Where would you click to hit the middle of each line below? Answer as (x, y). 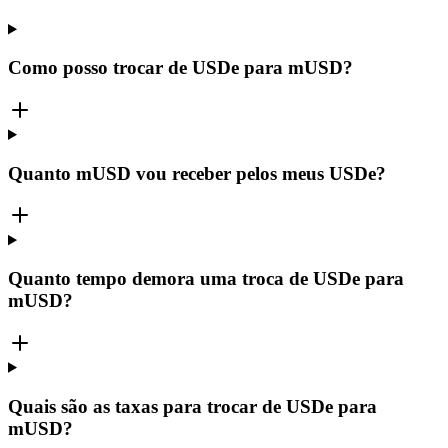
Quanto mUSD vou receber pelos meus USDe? (197, 173)
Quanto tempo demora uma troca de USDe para (206, 279)
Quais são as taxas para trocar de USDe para (192, 406)
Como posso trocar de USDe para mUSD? (180, 68)
